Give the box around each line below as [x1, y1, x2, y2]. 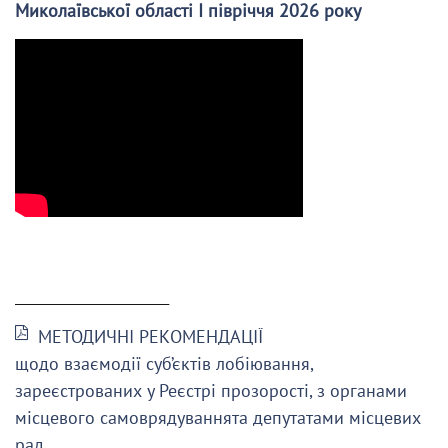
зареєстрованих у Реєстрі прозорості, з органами [15, 379, 407, 402]
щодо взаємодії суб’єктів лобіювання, [15, 352, 313, 375]
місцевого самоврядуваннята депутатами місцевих [15, 406, 421, 429]
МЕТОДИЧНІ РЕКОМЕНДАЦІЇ [38, 325, 263, 348]
